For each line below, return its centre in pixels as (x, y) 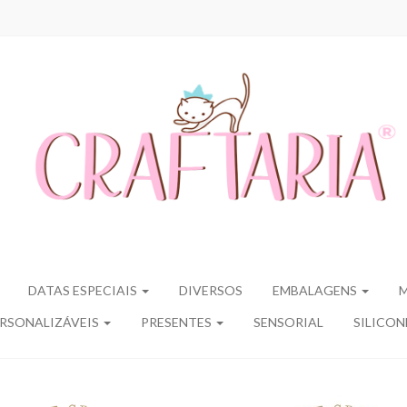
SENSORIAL (288, 322)
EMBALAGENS (316, 290)
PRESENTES (177, 322)
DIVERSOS (211, 290)
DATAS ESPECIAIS (84, 290)
